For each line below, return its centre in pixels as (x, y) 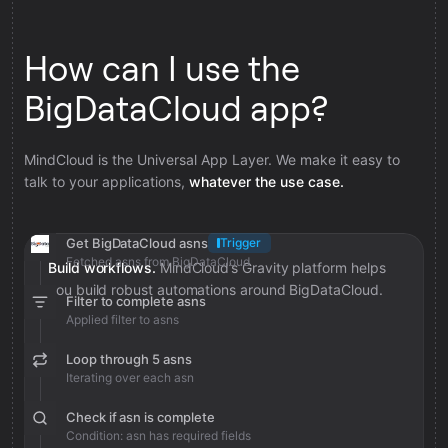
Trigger (240, 242)
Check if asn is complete (140, 417)
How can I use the (162, 69)
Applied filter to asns (122, 319)
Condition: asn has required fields (158, 435)
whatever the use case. (266, 181)
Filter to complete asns (136, 301)
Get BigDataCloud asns (137, 243)
